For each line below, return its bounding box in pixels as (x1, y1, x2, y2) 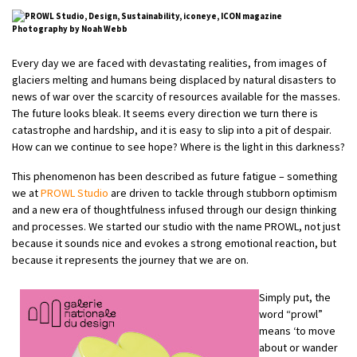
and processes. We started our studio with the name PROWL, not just (12, 218, 340, 233)
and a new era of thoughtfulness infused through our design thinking (12, 202, 337, 217)
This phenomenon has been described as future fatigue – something (12, 168, 338, 183)
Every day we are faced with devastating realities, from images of (12, 55, 327, 70)
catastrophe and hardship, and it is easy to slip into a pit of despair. (12, 122, 331, 137)
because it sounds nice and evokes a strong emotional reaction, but (12, 235, 336, 250)
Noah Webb (80, 22, 127, 34)
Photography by (12, 22, 80, 34)
